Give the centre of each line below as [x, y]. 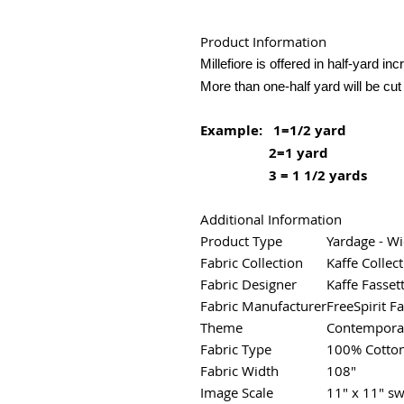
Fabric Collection [252, 262]
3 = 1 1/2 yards [284, 175]
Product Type [241, 240]
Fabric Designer [248, 284]
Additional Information [271, 219]
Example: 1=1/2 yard [273, 130]
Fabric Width [239, 370]
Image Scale [237, 392]
